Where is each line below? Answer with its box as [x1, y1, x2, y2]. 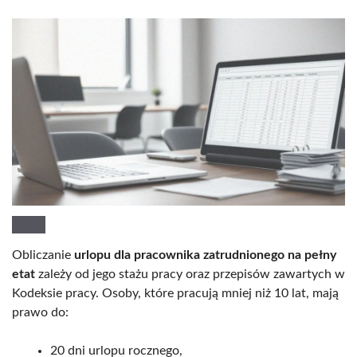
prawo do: [12, 305, 69, 319]
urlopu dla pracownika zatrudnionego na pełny [74, 248, 336, 261]
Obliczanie [12, 248, 74, 261]
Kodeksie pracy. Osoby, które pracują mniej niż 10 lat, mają [12, 286, 339, 300]
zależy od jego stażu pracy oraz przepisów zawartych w [35, 267, 345, 280]
